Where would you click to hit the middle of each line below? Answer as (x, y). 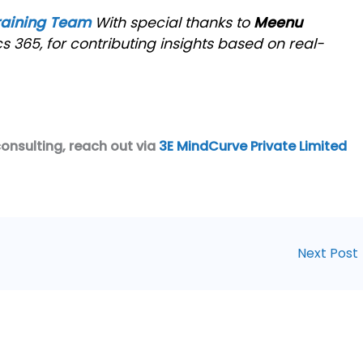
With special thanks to (174, 23)
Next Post (329, 253)
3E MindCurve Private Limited (253, 147)
